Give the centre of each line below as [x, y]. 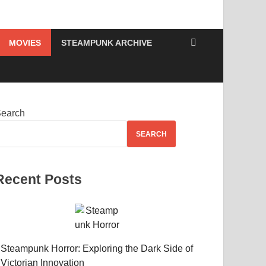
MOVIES [25, 42]
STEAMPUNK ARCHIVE [107, 42]
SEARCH [152, 134]
